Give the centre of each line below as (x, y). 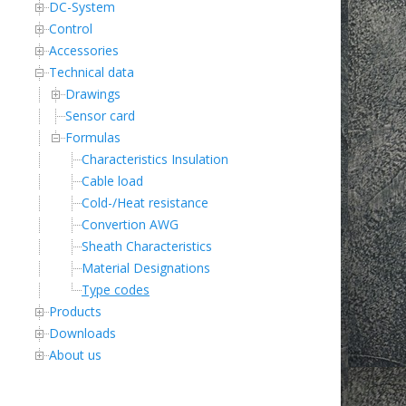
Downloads (82, 333)
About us (75, 355)
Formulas (93, 137)
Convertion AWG (130, 224)
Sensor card (100, 116)
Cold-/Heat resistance (145, 203)
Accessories (84, 50)
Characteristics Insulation (155, 159)
